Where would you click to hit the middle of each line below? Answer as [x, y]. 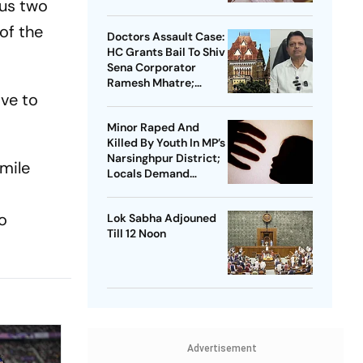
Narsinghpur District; [163, 158]
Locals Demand [148, 174]
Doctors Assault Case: [165, 37]
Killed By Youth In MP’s [166, 143]
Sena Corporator [151, 68]
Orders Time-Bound [160, 98]
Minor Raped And [153, 128]
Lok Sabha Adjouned [161, 218]
